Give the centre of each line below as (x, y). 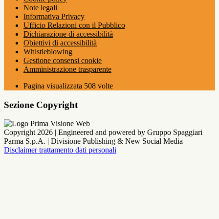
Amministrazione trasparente (67, 69)
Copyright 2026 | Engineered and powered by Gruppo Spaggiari (103, 132)
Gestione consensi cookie (63, 60)
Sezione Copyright (41, 105)
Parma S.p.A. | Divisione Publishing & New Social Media (93, 141)
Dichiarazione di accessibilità (68, 34)
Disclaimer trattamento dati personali (60, 150)
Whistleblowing (48, 52)
